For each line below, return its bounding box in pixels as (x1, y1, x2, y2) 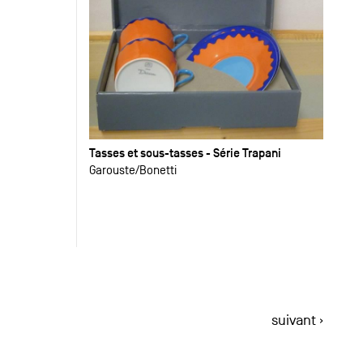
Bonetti (139, 162, 177, 177)
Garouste (89, 162, 136, 177)
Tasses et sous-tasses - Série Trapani (89, 144, 282, 160)
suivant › (271, 312, 324, 330)
